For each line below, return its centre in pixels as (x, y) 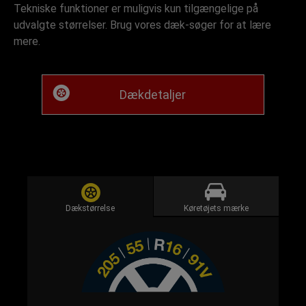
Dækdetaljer (153, 95)
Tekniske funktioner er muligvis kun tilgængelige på (136, 9)
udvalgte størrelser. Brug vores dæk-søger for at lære (142, 25)
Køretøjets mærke (216, 208)
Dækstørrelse (90, 208)
